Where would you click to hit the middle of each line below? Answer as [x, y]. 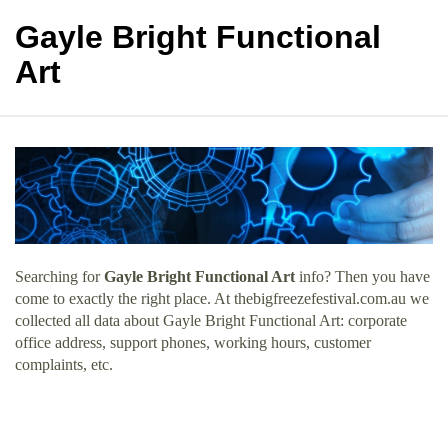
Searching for [59, 276]
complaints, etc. [64, 364]
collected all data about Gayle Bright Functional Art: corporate [211, 320]
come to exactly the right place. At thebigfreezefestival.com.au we [222, 298]
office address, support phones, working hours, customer [193, 342]
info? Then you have [362, 276]
